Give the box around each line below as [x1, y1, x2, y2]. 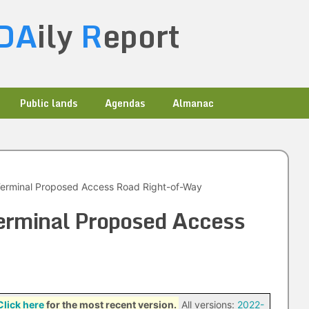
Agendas [105, 95, 145, 111]
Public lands [20, 95, 77, 111]
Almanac [172, 95, 214, 111]
